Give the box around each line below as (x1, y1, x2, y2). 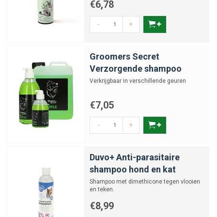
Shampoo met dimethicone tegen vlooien (90, 178, 200, 185)
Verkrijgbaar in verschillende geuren (90, 77, 186, 84)
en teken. (90, 186, 114, 193)
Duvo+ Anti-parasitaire (90, 152, 180, 162)
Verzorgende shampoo (90, 63, 182, 74)
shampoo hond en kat (90, 164, 176, 174)
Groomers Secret (90, 51, 159, 62)
